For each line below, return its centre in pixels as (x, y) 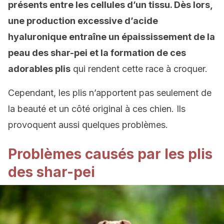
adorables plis (39, 69)
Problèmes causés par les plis (110, 154)
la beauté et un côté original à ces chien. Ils (97, 109)
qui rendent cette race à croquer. (139, 69)
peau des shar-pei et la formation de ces (97, 53)
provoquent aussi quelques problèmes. (88, 125)
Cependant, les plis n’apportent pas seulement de (110, 93)
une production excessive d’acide (83, 21)
